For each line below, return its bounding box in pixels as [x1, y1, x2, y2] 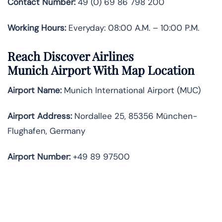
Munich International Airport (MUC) [61, 85, 201, 96]
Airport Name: [7, 85, 61, 96]
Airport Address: [7, 111, 72, 122]
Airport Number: [7, 151, 70, 163]
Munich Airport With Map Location [7, 62, 194, 78]
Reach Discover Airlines [7, 48, 134, 64]
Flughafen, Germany [7, 125, 85, 137]
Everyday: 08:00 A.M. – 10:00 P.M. [66, 22, 199, 33]
